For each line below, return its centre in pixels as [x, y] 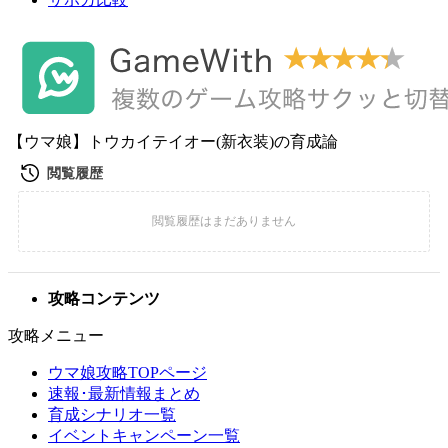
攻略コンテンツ [104, 298]
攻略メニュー [56, 335]
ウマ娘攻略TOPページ [127, 372]
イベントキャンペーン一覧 [144, 435]
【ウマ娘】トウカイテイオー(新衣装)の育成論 [173, 141]
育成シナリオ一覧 [112, 414]
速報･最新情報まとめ [124, 393]
